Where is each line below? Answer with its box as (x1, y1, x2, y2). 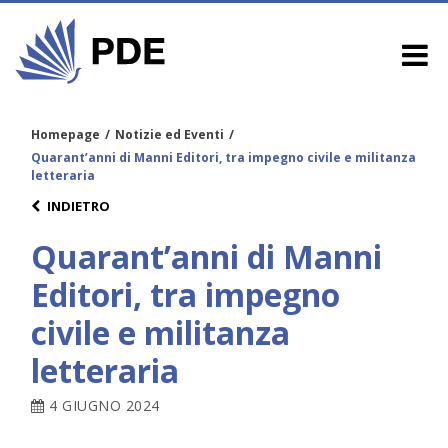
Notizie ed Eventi (115, 125, 224, 143)
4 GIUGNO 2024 (44, 396, 160, 416)
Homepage (31, 125, 100, 143)
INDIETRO (47, 196, 110, 215)
